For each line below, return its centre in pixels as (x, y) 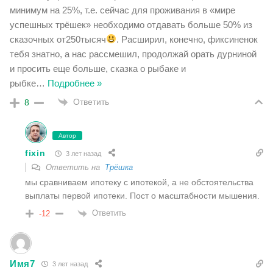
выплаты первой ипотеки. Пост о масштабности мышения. (142, 196)
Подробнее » (75, 83)
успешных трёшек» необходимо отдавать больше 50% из (131, 24)
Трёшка (119, 168)
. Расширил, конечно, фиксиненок (187, 39)
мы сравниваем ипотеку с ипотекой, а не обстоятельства (139, 183)
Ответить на (74, 168)
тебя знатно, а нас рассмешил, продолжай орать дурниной (133, 54)
